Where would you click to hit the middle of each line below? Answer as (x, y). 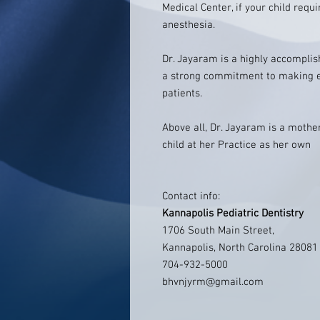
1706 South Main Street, (218, 231)
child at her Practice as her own (236, 145)
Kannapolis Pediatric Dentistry (234, 214)
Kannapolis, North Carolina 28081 (240, 248)
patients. (182, 94)
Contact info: (191, 196)
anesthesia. (189, 25)
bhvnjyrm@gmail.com (213, 282)
